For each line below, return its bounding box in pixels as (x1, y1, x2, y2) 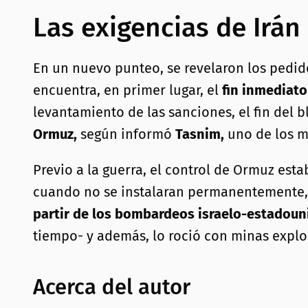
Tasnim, (175, 126, 224, 143)
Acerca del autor (33, 274, 190, 300)
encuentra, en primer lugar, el (33, 82, 222, 99)
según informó (80, 126, 175, 143)
